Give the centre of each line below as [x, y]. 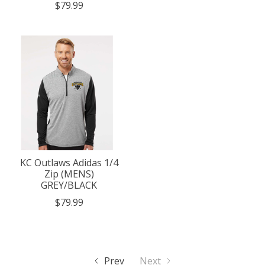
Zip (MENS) [69, 174]
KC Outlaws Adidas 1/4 [69, 163]
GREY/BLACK [69, 185]
